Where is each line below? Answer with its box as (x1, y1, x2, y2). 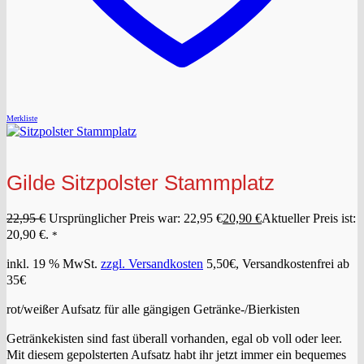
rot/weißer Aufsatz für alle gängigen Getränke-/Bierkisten (6, 302, 300, 317)
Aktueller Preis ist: (262, 211, 356, 226)
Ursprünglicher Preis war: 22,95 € (49, 211, 223, 226)
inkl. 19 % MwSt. (6, 257, 97, 271)
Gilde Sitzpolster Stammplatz (6, 171, 275, 195)
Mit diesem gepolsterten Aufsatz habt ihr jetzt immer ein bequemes (6, 348, 346, 362)
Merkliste (6, 114, 37, 123)
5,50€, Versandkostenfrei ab (203, 257, 349, 271)
